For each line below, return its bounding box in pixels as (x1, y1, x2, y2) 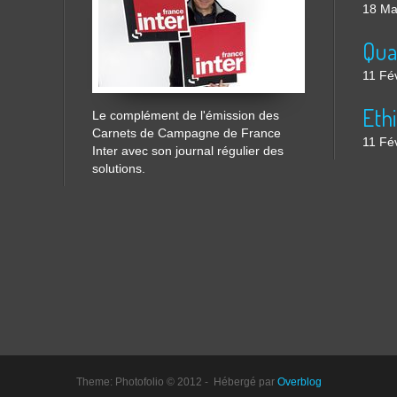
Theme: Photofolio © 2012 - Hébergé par (75, 376, 277, 388)
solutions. (92, 161, 145, 175)
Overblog (276, 376, 322, 388)
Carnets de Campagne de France (92, 126, 281, 140)
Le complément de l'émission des (92, 108, 279, 122)
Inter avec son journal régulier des (92, 144, 284, 158)
